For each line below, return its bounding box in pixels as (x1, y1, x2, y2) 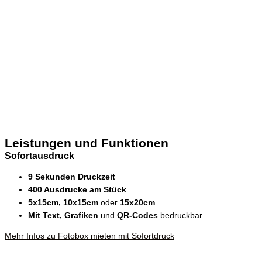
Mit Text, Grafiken (28, 211, 101, 220)
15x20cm (120, 198, 155, 207)
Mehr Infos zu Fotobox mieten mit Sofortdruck (5, 232, 174, 241)
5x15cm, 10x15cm (28, 198, 101, 207)
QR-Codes (115, 211, 158, 220)
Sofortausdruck (5, 151, 74, 161)
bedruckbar (158, 211, 202, 220)
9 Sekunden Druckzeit (28, 172, 115, 181)
